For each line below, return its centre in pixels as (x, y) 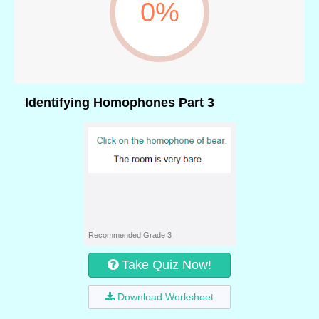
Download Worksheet (166, 297)
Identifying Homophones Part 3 (120, 103)
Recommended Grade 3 (130, 235)
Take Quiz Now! (167, 265)
